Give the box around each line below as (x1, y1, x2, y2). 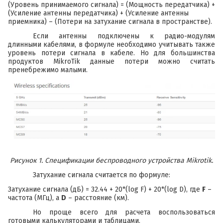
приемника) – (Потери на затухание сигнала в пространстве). (8, 17, 212, 26)
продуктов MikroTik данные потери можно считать (8, 57, 215, 66)
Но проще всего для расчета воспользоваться (33, 208, 215, 217)
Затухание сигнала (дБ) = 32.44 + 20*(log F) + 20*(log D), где (8, 185, 202, 194)
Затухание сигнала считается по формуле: (33, 171, 170, 180)
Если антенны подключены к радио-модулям (33, 31, 215, 40)
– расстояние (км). (66, 194, 129, 203)
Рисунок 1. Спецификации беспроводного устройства (10, 156, 186, 165)
